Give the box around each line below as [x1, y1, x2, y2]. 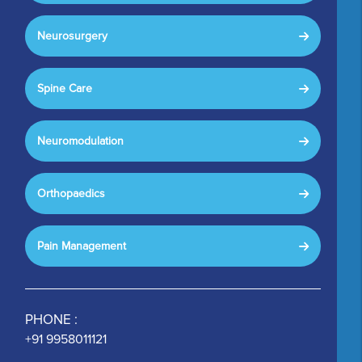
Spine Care [37, 81, 93, 95]
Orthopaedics [37, 186, 106, 200]
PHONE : [25, 310, 78, 328]
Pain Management [37, 238, 127, 253]
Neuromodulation [37, 133, 124, 148]
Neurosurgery [37, 28, 108, 43]
